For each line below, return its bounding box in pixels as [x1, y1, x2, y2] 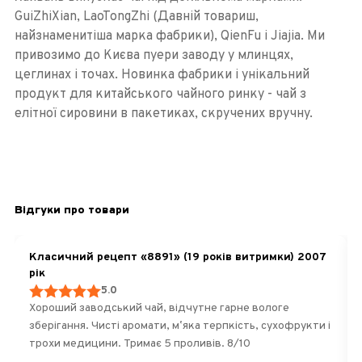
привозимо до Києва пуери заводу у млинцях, [14, 48, 293, 65]
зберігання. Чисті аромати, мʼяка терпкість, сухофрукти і [28, 319, 330, 334]
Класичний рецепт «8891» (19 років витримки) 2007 [28, 250, 326, 265]
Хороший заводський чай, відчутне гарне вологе [28, 301, 289, 316]
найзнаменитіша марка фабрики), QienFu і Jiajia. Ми [14, 28, 325, 45]
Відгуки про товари [14, 204, 129, 218]
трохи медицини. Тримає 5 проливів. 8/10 [28, 337, 250, 351]
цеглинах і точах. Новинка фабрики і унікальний [14, 67, 309, 84]
